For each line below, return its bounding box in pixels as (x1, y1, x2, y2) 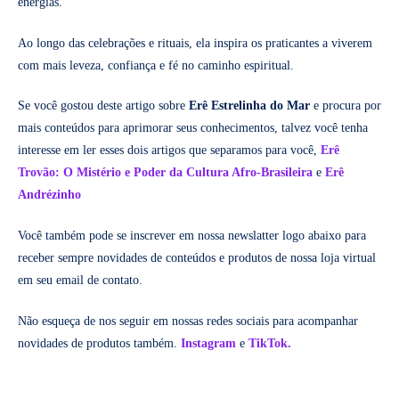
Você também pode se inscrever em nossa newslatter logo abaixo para (18, 229, 366, 243)
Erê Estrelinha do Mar (185, 99, 310, 113)
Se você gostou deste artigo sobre (18, 99, 185, 113)
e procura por (310, 99, 381, 113)
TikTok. (248, 337, 291, 351)
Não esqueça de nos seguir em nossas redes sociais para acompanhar (18, 314, 358, 329)
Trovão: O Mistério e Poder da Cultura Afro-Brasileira (18, 166, 313, 180)
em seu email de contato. (18, 273, 142, 288)
